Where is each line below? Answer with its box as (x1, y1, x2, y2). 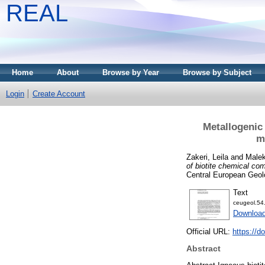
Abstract (186, 244, 221, 254)
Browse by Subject (183, 68, 251, 77)
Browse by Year (102, 68, 159, 77)
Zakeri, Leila (186, 152, 228, 161)
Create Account (33, 89, 85, 98)
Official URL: (186, 227, 232, 237)
